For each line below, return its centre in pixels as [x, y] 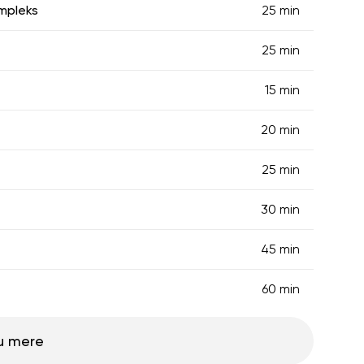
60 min [281, 288]
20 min [280, 129]
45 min [280, 249]
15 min [282, 89]
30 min [280, 209]
